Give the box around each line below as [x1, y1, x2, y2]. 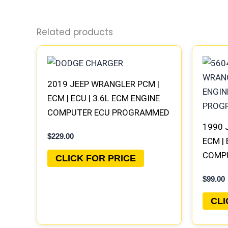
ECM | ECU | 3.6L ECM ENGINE [47, 93, 160, 104]
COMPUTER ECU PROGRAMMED [47, 107, 169, 118]
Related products [37, 25, 113, 38]
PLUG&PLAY [47, 122, 94, 132]
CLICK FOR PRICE [55, 153, 136, 163]
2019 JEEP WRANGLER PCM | [47, 79, 159, 90]
